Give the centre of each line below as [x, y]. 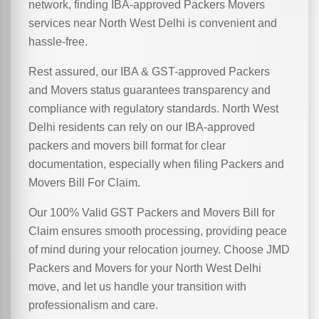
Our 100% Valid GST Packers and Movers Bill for [152, 213]
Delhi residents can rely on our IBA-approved [142, 127]
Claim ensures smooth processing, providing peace [158, 231]
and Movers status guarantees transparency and [150, 90]
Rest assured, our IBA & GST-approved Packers [149, 72]
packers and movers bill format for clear [127, 146]
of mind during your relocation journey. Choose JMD [159, 250]
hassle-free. [58, 42]
